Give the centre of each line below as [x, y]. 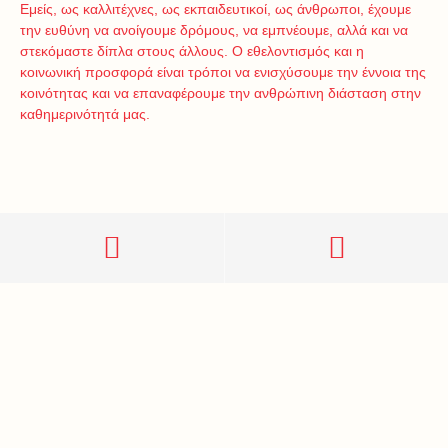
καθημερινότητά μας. [85, 114]
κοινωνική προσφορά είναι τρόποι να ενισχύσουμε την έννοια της [223, 72]
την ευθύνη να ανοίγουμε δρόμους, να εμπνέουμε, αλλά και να [214, 30]
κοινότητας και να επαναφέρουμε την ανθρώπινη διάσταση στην [220, 93]
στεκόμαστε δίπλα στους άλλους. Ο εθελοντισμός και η [192, 51]
